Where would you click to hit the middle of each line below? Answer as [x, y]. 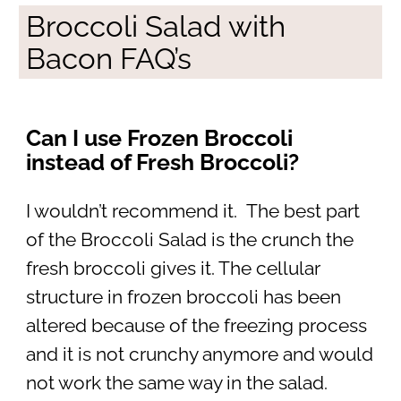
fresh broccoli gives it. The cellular [173, 268]
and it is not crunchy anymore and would [199, 354]
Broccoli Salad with [155, 27]
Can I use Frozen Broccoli [159, 137]
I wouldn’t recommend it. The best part [192, 211]
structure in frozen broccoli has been [183, 297]
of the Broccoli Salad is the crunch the [189, 239]
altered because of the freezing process [196, 325]
